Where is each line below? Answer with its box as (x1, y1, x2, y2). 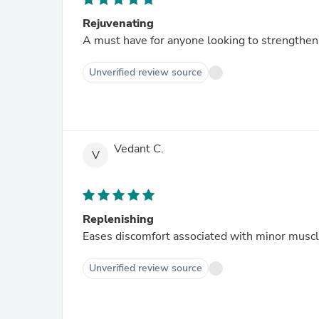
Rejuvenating (83, 16, 154, 31)
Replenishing (83, 211, 154, 227)
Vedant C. (114, 141, 164, 157)
